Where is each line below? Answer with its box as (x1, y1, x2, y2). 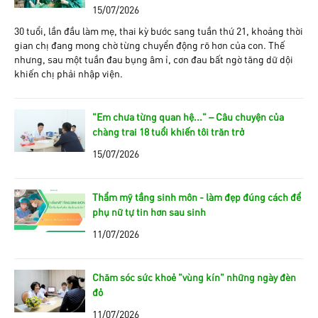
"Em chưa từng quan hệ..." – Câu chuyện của (92, 109, 284, 123)
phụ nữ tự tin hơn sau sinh (92, 204, 206, 218)
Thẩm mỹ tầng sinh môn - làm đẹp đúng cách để (92, 190, 301, 203)
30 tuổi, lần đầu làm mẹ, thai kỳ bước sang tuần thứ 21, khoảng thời (14, 23, 303, 37)
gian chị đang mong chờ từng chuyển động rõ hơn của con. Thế (14, 38, 285, 51)
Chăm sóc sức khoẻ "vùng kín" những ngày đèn (92, 270, 296, 283)
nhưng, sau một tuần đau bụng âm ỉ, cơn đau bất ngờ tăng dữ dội (14, 52, 293, 65)
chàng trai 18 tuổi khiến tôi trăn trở (92, 124, 244, 138)
